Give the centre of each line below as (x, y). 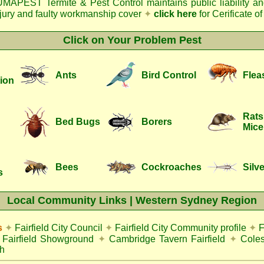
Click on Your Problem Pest (132, 40)
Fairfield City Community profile (181, 228)
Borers (157, 122)
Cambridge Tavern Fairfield (167, 239)
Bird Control (169, 75)
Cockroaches (171, 167)
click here (175, 14)
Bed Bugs (78, 122)
